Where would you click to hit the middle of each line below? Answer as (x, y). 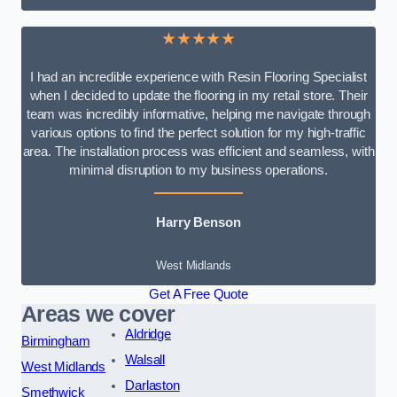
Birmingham (56, 341)
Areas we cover (98, 314)
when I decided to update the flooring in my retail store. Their (198, 95)
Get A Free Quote (198, 294)
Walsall (145, 359)
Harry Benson (198, 223)
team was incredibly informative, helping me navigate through (198, 114)
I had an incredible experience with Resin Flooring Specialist (198, 77)
